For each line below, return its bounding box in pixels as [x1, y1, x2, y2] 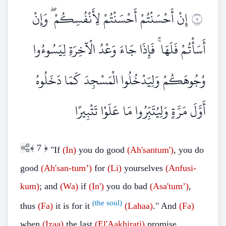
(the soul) [92, 199, 122, 207]
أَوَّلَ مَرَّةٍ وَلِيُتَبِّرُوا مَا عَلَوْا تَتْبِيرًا [75, 98, 206, 124]
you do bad [104, 181, 150, 191]
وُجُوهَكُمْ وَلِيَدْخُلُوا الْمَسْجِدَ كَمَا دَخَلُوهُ [36, 68, 206, 93]
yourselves [122, 163, 165, 173]
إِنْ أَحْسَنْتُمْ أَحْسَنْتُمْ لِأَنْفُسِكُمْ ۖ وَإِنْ [32, 6, 188, 31]
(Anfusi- [165, 163, 196, 173]
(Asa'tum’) [150, 181, 189, 191]
